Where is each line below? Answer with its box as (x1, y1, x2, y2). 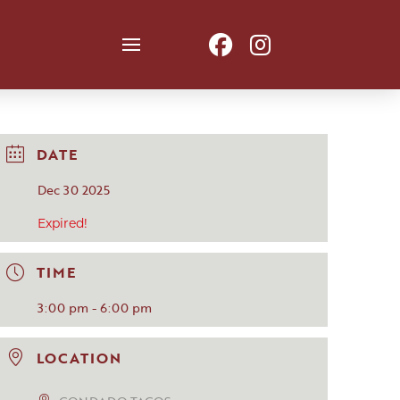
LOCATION (37, 347, 122, 370)
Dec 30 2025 (37, 179, 111, 199)
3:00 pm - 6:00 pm (37, 298, 153, 318)
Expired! (37, 217, 88, 231)
